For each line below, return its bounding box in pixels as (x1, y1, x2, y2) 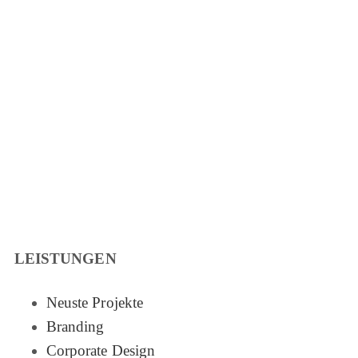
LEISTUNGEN (14, 250, 117, 268)
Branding (46, 318, 105, 336)
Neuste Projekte (46, 294, 143, 312)
